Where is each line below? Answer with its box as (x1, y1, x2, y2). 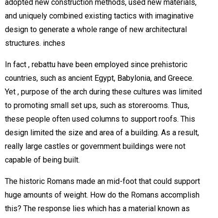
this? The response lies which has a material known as (5, 204, 190, 213)
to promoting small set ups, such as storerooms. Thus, (5, 101, 189, 110)
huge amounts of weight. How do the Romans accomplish (5, 190, 200, 200)
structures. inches (5, 38, 65, 48)
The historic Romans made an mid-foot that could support (5, 177, 200, 186)
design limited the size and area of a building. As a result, (5, 128, 199, 137)
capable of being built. (5, 155, 80, 164)
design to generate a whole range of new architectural (5, 25, 187, 34)
